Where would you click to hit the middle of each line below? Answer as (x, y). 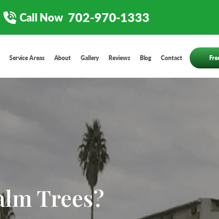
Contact (172, 58)
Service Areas (27, 58)
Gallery (90, 58)
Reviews (119, 58)
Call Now (41, 17)
